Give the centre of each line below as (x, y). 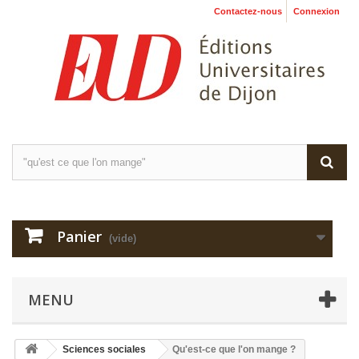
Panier (79, 236)
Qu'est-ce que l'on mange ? (234, 349)
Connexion (317, 11)
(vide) (123, 238)
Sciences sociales (104, 349)
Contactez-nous (248, 11)
